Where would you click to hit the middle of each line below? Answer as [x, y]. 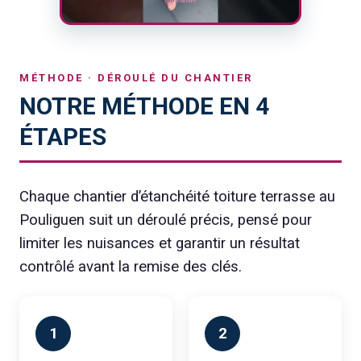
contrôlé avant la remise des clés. [131, 266]
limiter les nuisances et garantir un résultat [160, 243]
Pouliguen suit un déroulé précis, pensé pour [166, 220]
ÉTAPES [63, 136]
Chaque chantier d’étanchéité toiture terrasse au [177, 196]
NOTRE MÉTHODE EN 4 [144, 106]
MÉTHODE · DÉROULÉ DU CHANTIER [136, 77]
